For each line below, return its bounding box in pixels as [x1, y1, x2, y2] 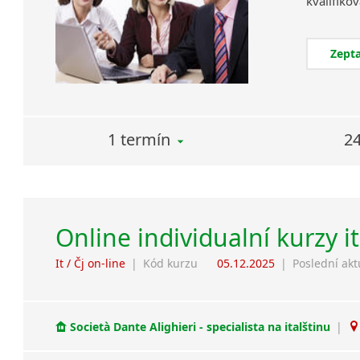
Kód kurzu [143, 256, 198, 272]
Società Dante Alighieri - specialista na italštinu [67, 318, 334, 334]
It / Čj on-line [55, 256, 126, 272]
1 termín [108, 129, 171, 151]
